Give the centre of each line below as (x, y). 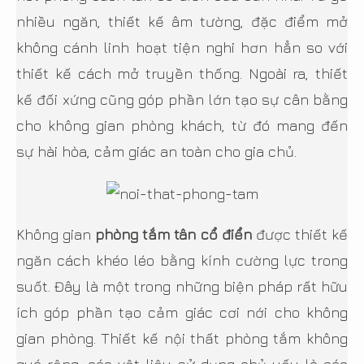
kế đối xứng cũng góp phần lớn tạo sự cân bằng (182, 99)
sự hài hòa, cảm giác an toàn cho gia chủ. (156, 151)
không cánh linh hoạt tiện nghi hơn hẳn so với (182, 47)
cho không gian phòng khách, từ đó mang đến (182, 125)
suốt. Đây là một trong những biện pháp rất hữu (182, 286)
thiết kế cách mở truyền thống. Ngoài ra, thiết (182, 73)
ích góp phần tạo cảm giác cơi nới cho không (182, 312)
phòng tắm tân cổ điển (173, 234)
